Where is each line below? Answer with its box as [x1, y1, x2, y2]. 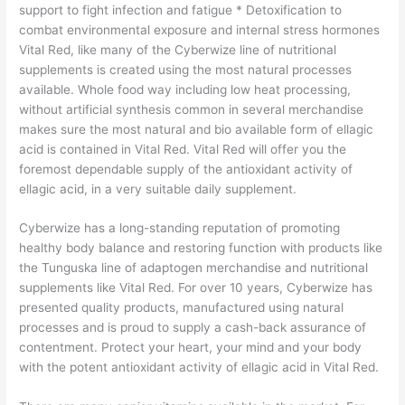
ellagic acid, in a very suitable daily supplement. [19, 181, 297, 196]
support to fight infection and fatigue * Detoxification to [19, 2, 343, 17]
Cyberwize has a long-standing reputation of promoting [19, 221, 341, 236]
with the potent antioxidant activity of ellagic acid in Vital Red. [19, 360, 380, 375]
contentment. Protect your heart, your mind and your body [19, 340, 363, 355]
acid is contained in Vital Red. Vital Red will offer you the [19, 141, 347, 156]
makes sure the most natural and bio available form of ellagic [19, 121, 374, 137]
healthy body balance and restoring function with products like [19, 240, 383, 256]
